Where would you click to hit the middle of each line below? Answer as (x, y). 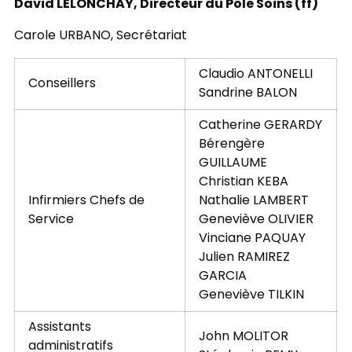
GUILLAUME (233, 164)
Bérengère (231, 145)
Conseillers (62, 84)
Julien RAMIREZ (244, 258)
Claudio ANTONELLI (255, 75)
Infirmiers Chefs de (86, 202)
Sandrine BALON (247, 94)
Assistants (59, 328)
